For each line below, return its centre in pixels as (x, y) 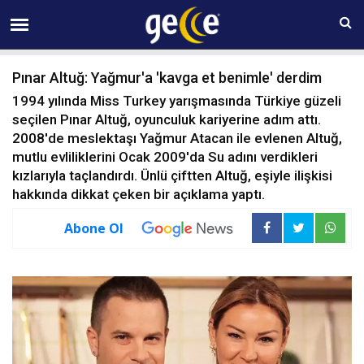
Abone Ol (94, 228)
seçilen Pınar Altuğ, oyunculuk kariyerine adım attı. (167, 119)
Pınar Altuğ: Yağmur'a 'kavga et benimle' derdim (167, 78)
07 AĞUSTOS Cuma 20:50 (175, 15)
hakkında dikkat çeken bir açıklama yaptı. (139, 194)
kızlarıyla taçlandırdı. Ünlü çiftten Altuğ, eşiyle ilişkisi (172, 175)
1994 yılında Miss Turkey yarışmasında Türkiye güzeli (177, 101)
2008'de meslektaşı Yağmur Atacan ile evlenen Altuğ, (177, 138)
